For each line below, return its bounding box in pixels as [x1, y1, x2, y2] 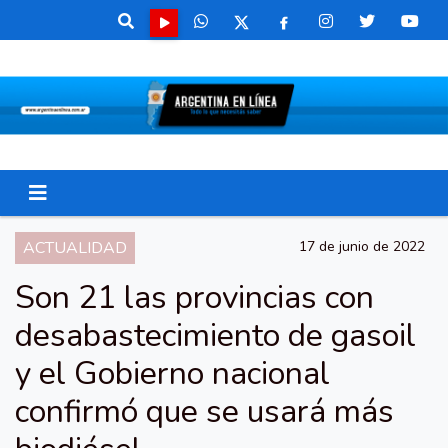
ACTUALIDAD [23, 237, 127, 259]
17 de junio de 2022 [299, 237, 425, 256]
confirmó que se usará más [15, 390, 394, 433]
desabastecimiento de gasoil [15, 314, 416, 357]
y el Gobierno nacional [15, 352, 330, 395]
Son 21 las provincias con [15, 276, 374, 319]
